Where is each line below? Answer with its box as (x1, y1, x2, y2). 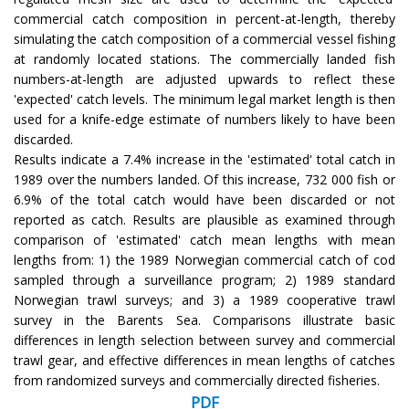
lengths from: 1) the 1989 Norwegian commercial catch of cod (14, 250, 395, 268)
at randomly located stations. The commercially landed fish (14, 49, 395, 68)
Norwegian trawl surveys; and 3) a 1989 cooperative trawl (14, 290, 395, 309)
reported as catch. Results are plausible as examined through (14, 210, 395, 228)
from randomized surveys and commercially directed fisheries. (14, 371, 383, 389)
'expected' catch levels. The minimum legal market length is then (14, 89, 395, 108)
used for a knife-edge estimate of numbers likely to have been (14, 110, 395, 128)
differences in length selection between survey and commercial (14, 330, 395, 349)
